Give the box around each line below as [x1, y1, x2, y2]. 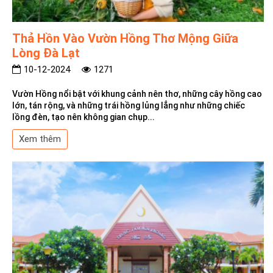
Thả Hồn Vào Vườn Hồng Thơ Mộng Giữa [12, 30, 238, 46]
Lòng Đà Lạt [12, 45, 80, 60]
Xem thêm [19, 133, 61, 144]
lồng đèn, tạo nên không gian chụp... [12, 112, 155, 122]
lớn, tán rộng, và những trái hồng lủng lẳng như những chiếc [12, 100, 245, 110]
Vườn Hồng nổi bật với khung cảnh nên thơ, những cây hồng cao [12, 88, 262, 99]
